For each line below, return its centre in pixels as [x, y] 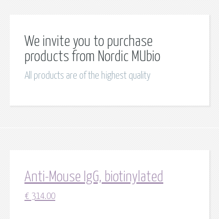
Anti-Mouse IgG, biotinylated [94, 177]
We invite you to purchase [88, 42]
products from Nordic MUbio [92, 57]
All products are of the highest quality [88, 76]
